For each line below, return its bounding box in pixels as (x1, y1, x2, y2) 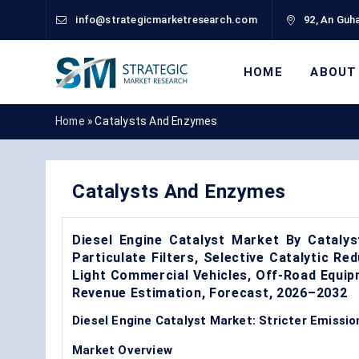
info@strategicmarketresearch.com (75, 14, 257, 26)
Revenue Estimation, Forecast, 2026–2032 (72, 284, 348, 301)
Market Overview (72, 342, 172, 357)
